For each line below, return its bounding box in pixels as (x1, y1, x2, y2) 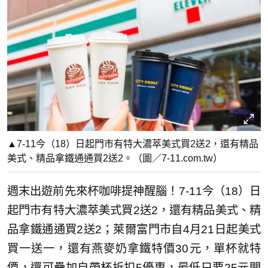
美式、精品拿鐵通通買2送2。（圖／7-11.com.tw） (7, 153, 223, 164)
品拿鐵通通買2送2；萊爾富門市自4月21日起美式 (7, 223, 261, 236)
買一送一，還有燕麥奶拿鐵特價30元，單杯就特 (7, 242, 261, 255)
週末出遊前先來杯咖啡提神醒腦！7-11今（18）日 (7, 185, 261, 198)
